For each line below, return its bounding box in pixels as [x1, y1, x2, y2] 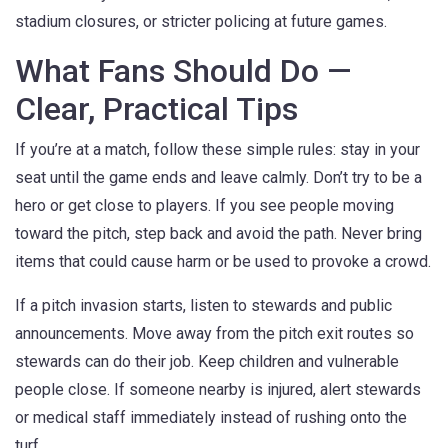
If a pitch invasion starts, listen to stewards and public [15, 296, 392, 315]
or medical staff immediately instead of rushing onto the [15, 408, 407, 427]
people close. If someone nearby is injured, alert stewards [15, 380, 421, 399]
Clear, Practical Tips [15, 90, 298, 128]
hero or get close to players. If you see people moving [15, 196, 394, 215]
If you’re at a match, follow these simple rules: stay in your [15, 140, 420, 159]
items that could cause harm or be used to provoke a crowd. [15, 252, 431, 271]
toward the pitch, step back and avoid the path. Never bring [15, 224, 422, 243]
